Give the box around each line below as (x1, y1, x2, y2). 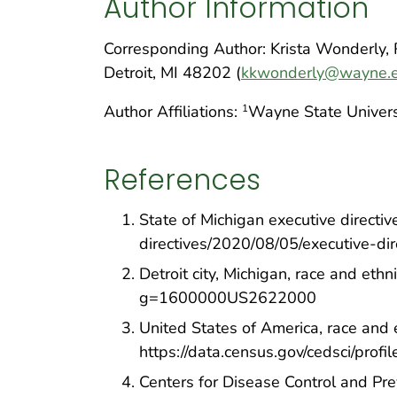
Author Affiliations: (104, 101, 242, 123)
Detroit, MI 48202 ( (104, 62, 241, 84)
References (104, 160, 261, 199)
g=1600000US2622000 (139, 287, 316, 309)
